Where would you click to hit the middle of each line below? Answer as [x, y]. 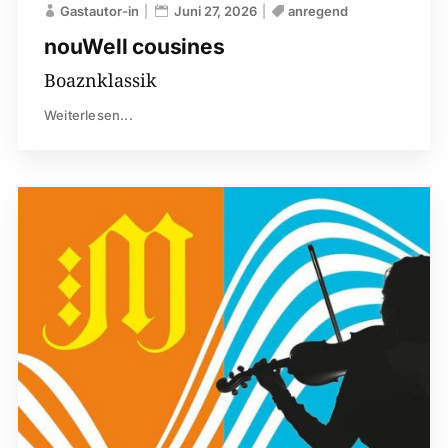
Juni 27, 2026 [215, 10]
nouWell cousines [134, 46]
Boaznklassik [100, 79]
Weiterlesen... [88, 114]
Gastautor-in [99, 10]
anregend [317, 10]
